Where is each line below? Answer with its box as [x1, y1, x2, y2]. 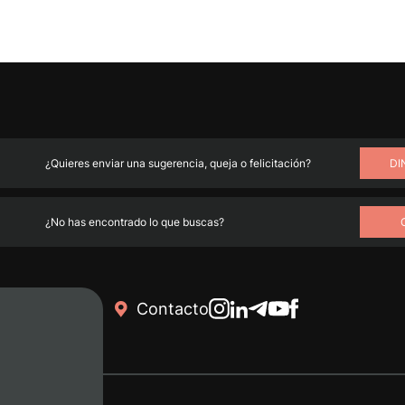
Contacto [137, 299, 209, 318]
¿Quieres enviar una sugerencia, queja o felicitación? [45, 155, 311, 170]
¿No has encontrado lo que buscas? [45, 214, 224, 229]
